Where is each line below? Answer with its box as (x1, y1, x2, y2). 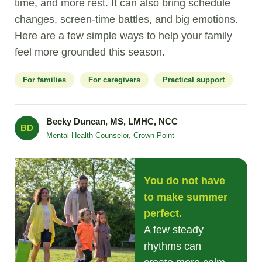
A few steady (144, 224, 204, 236)
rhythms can (144, 240, 202, 253)
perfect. (144, 208, 182, 220)
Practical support (162, 75, 225, 85)
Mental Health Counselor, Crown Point (46, 131, 174, 140)
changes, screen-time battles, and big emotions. (14, 13, 238, 26)
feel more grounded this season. (14, 46, 165, 58)
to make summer (144, 191, 228, 204)
